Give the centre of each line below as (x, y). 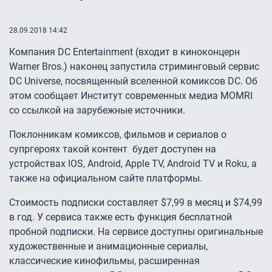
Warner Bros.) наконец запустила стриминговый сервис (134, 67)
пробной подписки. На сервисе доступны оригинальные (136, 232)
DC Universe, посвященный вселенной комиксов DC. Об (133, 81)
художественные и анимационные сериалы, (108, 246)
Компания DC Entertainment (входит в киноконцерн (124, 52)
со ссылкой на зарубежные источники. (97, 110)
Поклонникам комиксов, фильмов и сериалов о (118, 135)
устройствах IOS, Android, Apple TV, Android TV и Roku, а (133, 164)
